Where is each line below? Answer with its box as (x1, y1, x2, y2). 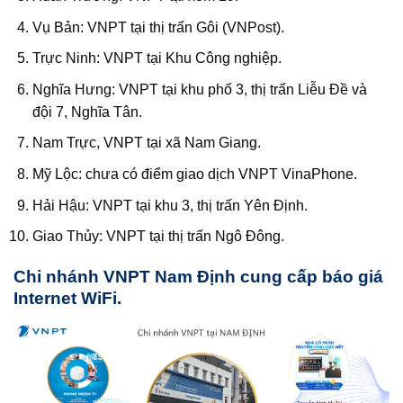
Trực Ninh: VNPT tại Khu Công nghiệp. (31, 50, 282, 67)
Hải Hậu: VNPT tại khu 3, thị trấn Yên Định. (31, 197, 308, 213)
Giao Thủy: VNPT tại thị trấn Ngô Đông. (31, 228, 284, 245)
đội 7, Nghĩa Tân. (31, 103, 142, 120)
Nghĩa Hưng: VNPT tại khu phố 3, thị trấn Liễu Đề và (31, 81, 367, 97)
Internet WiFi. (13, 288, 121, 308)
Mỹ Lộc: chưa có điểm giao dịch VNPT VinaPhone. (31, 166, 357, 182)
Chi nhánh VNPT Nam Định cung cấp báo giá (13, 266, 383, 286)
